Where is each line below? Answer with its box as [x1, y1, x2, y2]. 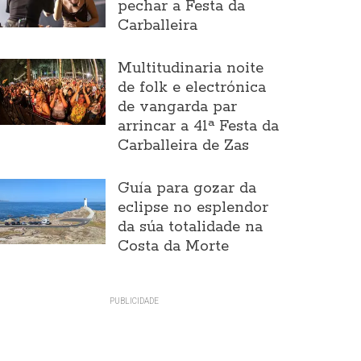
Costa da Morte [117, 236, 229, 256]
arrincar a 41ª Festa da [117, 116, 279, 136]
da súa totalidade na [117, 217, 263, 237]
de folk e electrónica [117, 77, 266, 98]
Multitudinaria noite [117, 58, 263, 78]
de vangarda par [117, 97, 237, 117]
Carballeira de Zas [117, 135, 249, 156]
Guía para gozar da [117, 178, 256, 198]
